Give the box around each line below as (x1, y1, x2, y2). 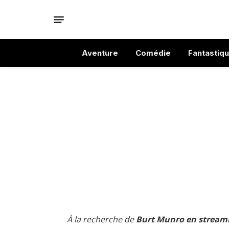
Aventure (81, 48, 118, 58)
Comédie (135, 48, 171, 58)
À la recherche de (67, 214, 136, 225)
